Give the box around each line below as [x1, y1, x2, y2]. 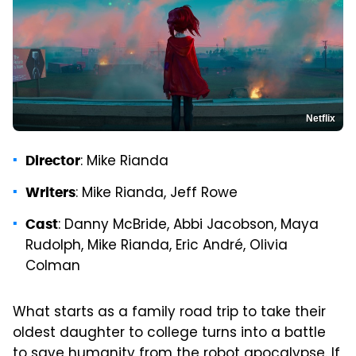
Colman [25, 255, 80, 278]
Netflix [306, 112, 335, 124]
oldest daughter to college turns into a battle [13, 322, 326, 345]
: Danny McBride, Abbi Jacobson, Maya [58, 214, 319, 237]
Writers [25, 183, 75, 201]
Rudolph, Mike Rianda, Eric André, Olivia [25, 234, 288, 257]
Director [25, 151, 80, 169]
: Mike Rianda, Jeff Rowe [75, 182, 238, 205]
